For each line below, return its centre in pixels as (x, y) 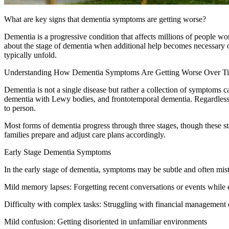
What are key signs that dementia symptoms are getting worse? (105, 19)
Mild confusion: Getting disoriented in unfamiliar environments (106, 221)
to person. (20, 108)
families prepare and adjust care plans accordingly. (85, 134)
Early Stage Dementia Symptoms (58, 152)
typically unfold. (30, 55)
